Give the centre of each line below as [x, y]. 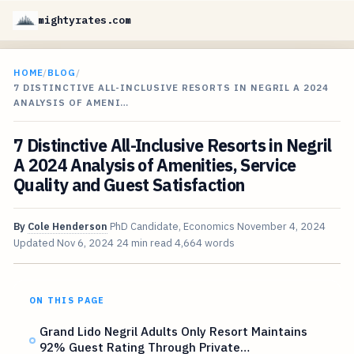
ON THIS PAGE [67, 301]
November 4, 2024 [281, 227]
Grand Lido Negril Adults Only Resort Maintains [174, 331]
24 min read [144, 243]
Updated [35, 243]
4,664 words [204, 243]
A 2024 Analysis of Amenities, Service [154, 166]
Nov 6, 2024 [85, 243]
